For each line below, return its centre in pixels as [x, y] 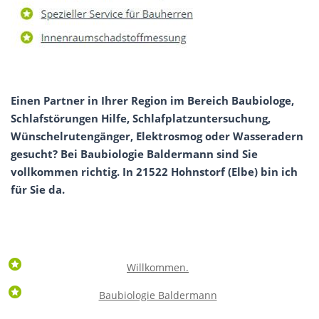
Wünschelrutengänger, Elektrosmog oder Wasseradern [157, 136]
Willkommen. [158, 267]
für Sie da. [38, 190]
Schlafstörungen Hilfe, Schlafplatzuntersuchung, [141, 119]
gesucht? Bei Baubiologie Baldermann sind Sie [134, 154]
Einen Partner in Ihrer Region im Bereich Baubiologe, [152, 101]
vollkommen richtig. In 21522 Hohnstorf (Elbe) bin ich [154, 172]
